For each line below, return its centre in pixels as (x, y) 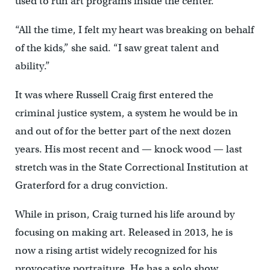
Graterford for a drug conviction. (91, 186)
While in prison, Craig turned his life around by (124, 215)
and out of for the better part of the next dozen (123, 131)
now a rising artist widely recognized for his (116, 251)
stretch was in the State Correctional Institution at (131, 168)
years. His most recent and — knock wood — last (128, 149)
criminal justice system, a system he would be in (126, 113)
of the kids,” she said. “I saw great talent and (117, 48)
